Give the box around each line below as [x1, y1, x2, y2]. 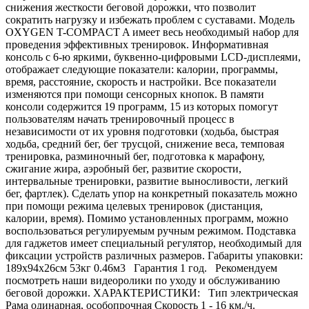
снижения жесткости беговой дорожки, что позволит [6, 1, 256, 14]
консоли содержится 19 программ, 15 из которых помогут [6, 101, 278, 113]
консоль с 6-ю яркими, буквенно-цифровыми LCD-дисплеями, [6, 51, 301, 63]
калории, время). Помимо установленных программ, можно [6, 212, 288, 225]
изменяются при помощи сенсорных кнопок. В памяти [6, 88, 264, 101]
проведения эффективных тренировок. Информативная [6, 39, 268, 51]
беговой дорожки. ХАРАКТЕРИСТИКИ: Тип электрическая [6, 287, 298, 299]
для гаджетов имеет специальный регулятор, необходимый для [6, 237, 301, 250]
